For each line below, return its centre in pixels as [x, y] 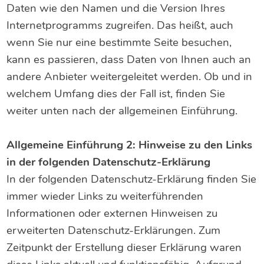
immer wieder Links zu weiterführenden [105, 197]
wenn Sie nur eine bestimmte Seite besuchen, [119, 43]
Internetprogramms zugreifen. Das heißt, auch [120, 26]
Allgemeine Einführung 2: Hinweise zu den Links [130, 145]
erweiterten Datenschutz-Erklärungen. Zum [114, 231]
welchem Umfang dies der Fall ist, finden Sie [116, 94]
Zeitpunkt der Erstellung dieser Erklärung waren [124, 248]
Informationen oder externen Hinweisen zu [112, 214]
